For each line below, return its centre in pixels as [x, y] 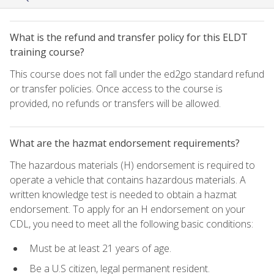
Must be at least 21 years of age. [100, 248]
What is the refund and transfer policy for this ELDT [129, 37]
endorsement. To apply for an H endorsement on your [128, 209]
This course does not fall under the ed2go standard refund [137, 74]
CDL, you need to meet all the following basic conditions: [131, 224]
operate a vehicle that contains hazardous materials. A [128, 180]
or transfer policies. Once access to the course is [116, 88]
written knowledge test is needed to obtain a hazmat [123, 194]
